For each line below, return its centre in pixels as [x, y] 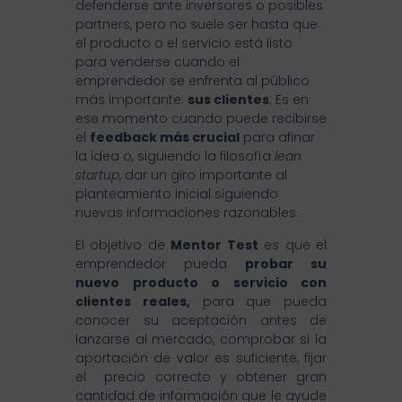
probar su [286, 264]
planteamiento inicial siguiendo [177, 194]
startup [97, 175]
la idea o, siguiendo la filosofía [175, 157]
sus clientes [228, 100]
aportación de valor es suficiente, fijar [201, 358]
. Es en [289, 100]
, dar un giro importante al [203, 175]
